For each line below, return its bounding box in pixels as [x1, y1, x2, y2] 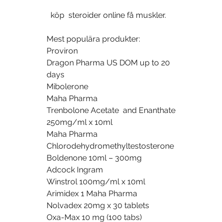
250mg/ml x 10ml [47, 117, 112, 127]
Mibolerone [47, 82, 88, 92]
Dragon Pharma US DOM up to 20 [47, 58, 170, 68]
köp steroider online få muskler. [51, 10, 166, 20]
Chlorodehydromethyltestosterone [47, 141, 174, 151]
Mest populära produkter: [47, 34, 140, 44]
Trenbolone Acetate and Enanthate [47, 106, 175, 115]
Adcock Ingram [47, 165, 103, 175]
